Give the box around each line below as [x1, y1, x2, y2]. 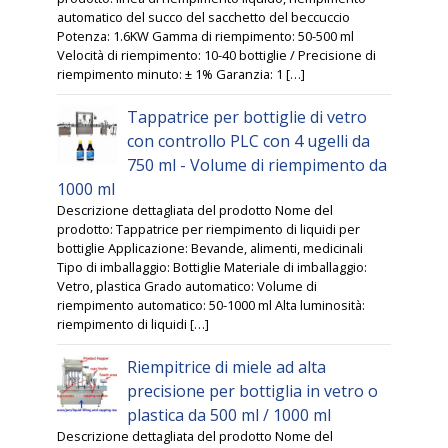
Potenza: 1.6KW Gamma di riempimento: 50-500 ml [57, 27, 355, 46]
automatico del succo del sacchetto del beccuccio [57, 8, 351, 27]
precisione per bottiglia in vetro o [127, 380, 379, 403]
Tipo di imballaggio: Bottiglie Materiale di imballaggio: [57, 258, 368, 277]
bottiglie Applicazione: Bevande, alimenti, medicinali [57, 239, 364, 258]
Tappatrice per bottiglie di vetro [127, 106, 368, 129]
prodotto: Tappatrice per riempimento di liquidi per [57, 220, 361, 239]
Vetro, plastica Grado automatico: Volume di [57, 277, 318, 296]
